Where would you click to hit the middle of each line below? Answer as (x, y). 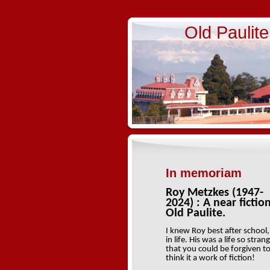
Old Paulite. (196, 213)
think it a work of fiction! (210, 258)
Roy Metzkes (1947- (215, 193)
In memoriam (204, 173)
